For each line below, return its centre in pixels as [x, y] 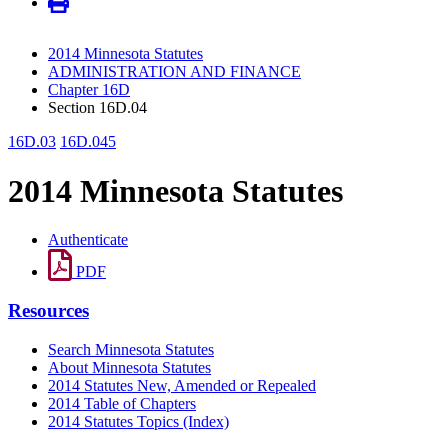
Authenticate [88, 240]
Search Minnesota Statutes [131, 349]
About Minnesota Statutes [129, 367]
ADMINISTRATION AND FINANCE [174, 72]
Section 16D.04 [97, 108]
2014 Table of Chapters [122, 403]
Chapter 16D [89, 90]
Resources [48, 310]
